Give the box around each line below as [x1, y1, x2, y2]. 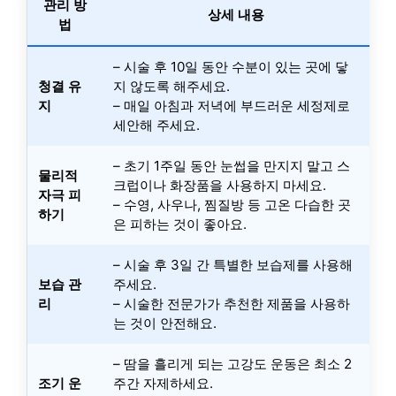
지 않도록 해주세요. [113, 77, 230, 95]
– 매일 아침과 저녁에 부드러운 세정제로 [113, 96, 350, 114]
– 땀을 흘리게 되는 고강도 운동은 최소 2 [113, 354, 352, 372]
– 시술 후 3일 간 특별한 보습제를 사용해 [113, 255, 353, 273]
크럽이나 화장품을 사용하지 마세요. [113, 176, 326, 194]
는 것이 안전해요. [113, 314, 217, 331]
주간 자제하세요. [113, 374, 213, 392]
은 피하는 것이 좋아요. [113, 215, 247, 232]
